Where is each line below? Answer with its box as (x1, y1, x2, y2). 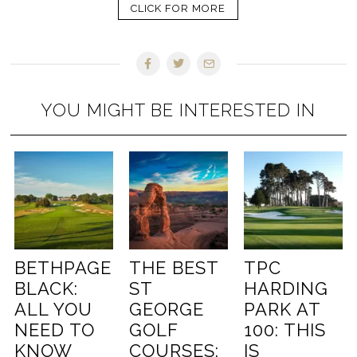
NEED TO (14, 320, 96, 341)
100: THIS (243, 320, 326, 341)
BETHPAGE (14, 257, 112, 279)
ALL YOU (14, 299, 93, 320)
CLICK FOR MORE (131, 2, 226, 15)
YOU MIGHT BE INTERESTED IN (41, 100, 316, 121)
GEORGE (129, 299, 205, 320)
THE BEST (129, 257, 219, 279)
